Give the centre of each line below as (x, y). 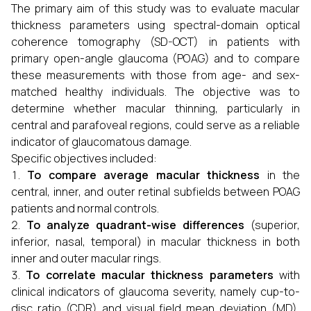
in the (280, 175)
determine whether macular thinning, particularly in (155, 108)
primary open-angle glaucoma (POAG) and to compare (155, 58)
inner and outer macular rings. (86, 258)
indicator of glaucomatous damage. (101, 142)
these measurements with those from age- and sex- (155, 75)
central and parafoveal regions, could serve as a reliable (155, 125)
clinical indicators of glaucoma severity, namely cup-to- (155, 292)
